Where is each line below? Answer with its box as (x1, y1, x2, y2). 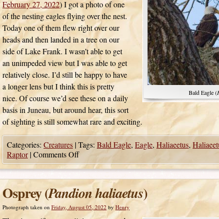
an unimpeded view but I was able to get (2, 58, 127, 68)
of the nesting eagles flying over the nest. (2, 11, 127, 21)
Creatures (44, 139, 73, 150)
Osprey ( (2, 183, 48, 203)
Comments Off (33, 149, 79, 159)
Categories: (7, 139, 44, 150)
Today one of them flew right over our (2, 22, 119, 33)
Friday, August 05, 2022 (51, 203, 107, 211)
